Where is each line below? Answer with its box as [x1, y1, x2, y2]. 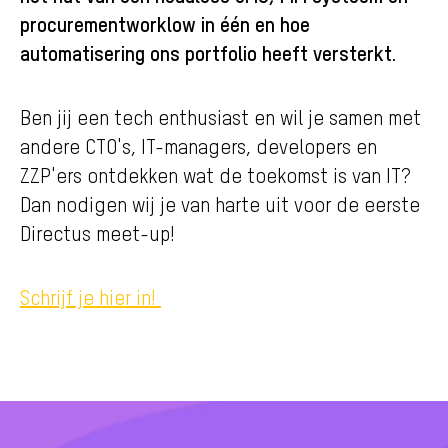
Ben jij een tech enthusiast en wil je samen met [20, 104, 421, 130]
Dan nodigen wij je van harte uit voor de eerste [20, 191, 420, 217]
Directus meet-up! [20, 220, 175, 246]
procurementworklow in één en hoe [20, 10, 310, 37]
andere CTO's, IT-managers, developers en [20, 133, 377, 159]
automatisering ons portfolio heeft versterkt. [20, 39, 401, 66]
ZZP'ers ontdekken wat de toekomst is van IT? [20, 162, 410, 188]
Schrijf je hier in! [20, 284, 161, 310]
